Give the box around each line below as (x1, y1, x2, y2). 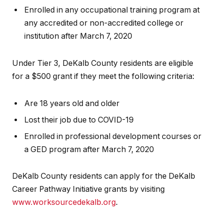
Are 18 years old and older (24, 98, 120, 108)
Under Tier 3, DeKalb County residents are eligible (12, 59, 193, 68)
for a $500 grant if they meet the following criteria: (12, 72, 194, 81)
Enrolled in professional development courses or (24, 131, 201, 141)
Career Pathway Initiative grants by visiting (12, 185, 165, 194)
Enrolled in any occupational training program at (24, 5, 200, 15)
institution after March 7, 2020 (24, 31, 132, 41)
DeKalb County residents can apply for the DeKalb (12, 171, 195, 181)
